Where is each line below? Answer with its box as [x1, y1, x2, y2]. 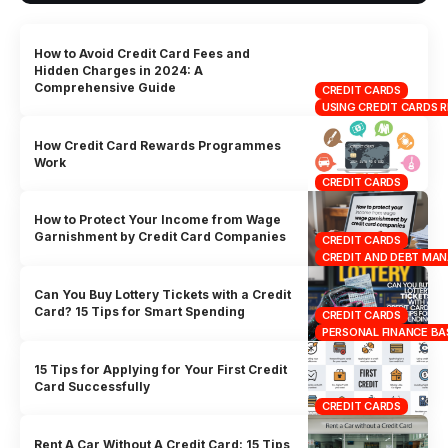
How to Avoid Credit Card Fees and [34, 45, 251, 61]
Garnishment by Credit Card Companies [34, 229, 287, 245]
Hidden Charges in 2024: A [34, 62, 204, 78]
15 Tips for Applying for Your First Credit [34, 361, 288, 377]
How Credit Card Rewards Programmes [34, 137, 282, 153]
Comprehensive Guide [34, 79, 177, 95]
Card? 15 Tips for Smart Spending [34, 304, 246, 320]
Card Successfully [34, 378, 151, 394]
